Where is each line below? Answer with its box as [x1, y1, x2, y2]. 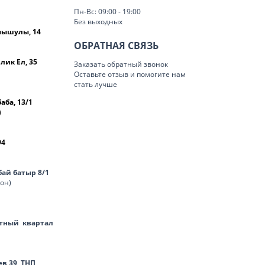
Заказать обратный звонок [74, 59, 168, 69]
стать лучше [74, 79, 117, 89]
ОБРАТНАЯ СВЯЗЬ [74, 39, 159, 52]
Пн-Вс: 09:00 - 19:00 [74, 7, 141, 17]
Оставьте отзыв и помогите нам [74, 69, 186, 79]
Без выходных [74, 17, 122, 27]
